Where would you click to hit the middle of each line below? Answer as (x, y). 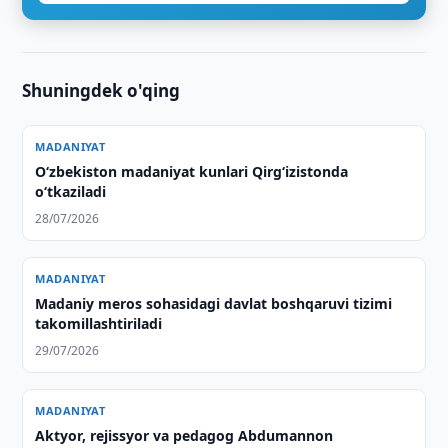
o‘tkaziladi (71, 191)
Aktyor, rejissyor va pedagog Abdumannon (184, 435)
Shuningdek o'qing (101, 90)
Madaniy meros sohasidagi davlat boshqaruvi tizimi (214, 303)
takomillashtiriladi (99, 323)
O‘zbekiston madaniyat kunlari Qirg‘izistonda (192, 171)
